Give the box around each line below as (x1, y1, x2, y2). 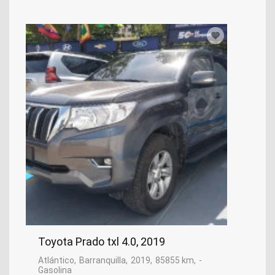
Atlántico (38, 255, 74, 266)
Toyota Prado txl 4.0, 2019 (38, 235, 165, 249)
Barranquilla (79, 255, 126, 266)
